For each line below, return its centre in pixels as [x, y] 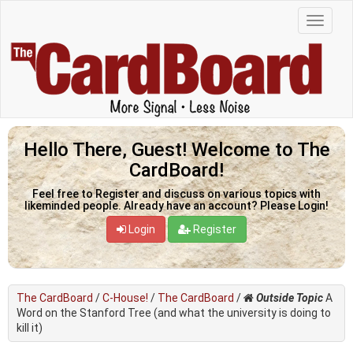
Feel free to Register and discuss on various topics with [176, 193]
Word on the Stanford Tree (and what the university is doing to [174, 312]
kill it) [30, 327]
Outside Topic [290, 297]
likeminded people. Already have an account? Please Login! [176, 205]
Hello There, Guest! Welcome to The [176, 149]
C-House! [125, 297]
